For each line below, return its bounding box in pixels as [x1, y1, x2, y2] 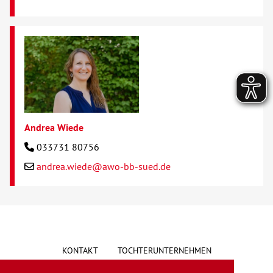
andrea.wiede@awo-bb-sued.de [37, 160, 171, 172]
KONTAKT [62, 244, 98, 256]
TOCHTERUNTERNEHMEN [117, 244, 211, 256]
